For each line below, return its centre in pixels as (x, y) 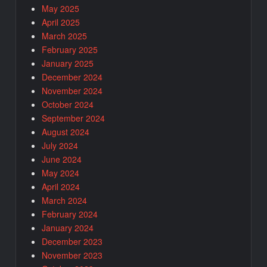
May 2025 (61, 8)
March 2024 (65, 200)
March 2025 (65, 35)
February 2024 (70, 214)
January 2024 (68, 227)
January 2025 (68, 63)
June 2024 (62, 159)
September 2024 (74, 118)
